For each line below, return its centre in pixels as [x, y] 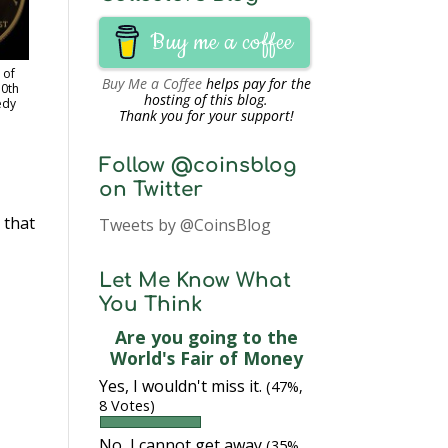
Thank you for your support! [206, 115]
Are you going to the [206, 337]
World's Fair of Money [206, 358]
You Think [150, 304]
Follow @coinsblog [197, 165]
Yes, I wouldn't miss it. [182, 386]
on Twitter [150, 189]
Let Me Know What [194, 280]
